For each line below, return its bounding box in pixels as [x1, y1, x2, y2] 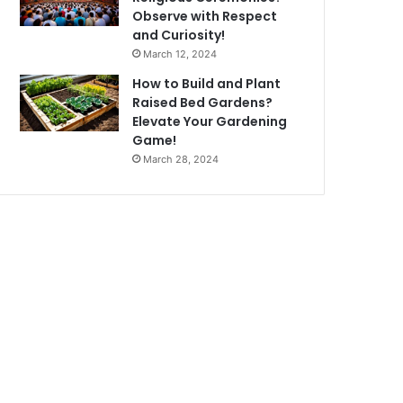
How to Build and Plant [132, 75, 282, 94]
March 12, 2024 [143, 48, 218, 61]
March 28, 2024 [143, 153, 219, 166]
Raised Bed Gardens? [132, 94, 273, 112]
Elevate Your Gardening [132, 112, 288, 131]
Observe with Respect [132, 7, 278, 26]
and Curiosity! [132, 26, 226, 45]
